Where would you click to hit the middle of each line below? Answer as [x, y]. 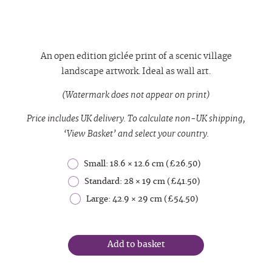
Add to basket [136, 245]
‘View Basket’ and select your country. [136, 134]
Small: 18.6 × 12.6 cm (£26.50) [143, 165]
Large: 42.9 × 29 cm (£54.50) [143, 199]
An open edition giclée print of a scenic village [136, 56]
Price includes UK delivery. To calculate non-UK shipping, [136, 119]
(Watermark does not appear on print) [136, 95]
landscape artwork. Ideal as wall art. [136, 71]
